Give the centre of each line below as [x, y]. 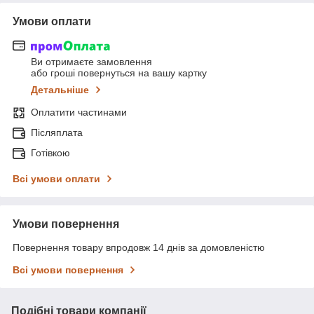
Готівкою [50, 153]
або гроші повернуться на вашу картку [119, 73]
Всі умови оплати [56, 179]
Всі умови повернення [68, 270]
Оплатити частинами [79, 112]
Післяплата [57, 133]
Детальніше [60, 90]
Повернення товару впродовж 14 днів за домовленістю [139, 248]
